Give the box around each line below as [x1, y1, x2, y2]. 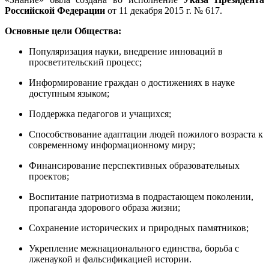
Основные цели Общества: [5, 26, 121, 37]
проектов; [29, 171, 69, 182]
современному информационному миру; [29, 140, 195, 151]
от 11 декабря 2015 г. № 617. [105, 5, 222, 16]
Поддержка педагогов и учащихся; [29, 109, 171, 119]
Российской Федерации [5, 5, 105, 16]
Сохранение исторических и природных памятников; [29, 223, 249, 234]
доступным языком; [29, 88, 109, 99]
